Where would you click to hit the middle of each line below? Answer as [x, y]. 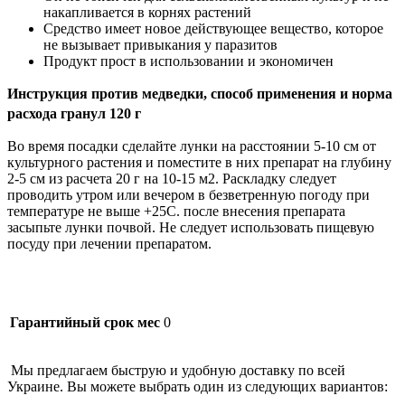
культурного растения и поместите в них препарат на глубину [199, 162]
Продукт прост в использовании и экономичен [188, 61]
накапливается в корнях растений [147, 12]
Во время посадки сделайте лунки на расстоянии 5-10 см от [192, 146]
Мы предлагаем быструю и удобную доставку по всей [178, 370]
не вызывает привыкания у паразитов [160, 44]
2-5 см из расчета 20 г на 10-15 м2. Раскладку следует [172, 178]
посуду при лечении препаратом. [109, 243]
